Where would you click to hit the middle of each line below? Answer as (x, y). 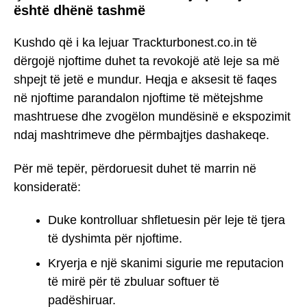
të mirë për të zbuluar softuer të (134, 282)
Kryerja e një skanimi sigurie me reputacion (166, 263)
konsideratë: (47, 187)
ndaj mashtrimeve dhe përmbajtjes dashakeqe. (142, 135)
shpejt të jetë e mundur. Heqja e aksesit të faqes (145, 79)
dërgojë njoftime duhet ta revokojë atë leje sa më (147, 61)
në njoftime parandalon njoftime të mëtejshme (138, 98)
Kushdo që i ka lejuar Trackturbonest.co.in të (135, 42)
